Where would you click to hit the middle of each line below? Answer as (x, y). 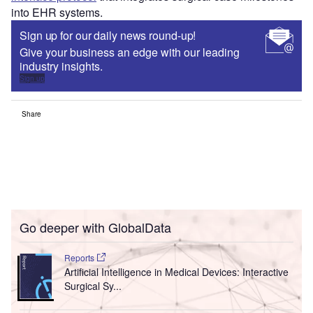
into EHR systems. (57, 12)
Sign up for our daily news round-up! (108, 35)
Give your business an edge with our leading (130, 52)
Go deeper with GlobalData (95, 227)
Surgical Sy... (93, 285)
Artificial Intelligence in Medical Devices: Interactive (176, 271)
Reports (80, 257)
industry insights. (63, 66)
